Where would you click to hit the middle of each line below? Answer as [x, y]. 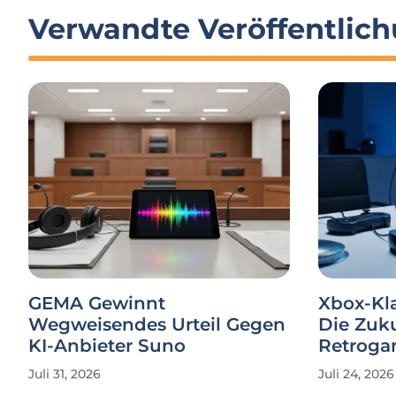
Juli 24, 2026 [356, 374]
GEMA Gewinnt [97, 303]
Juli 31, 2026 [65, 374]
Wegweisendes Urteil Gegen [157, 324]
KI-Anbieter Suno [107, 346]
